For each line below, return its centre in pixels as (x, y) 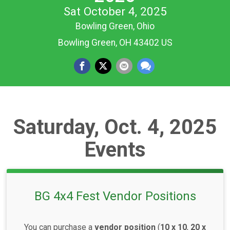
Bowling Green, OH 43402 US (115, 43)
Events (115, 149)
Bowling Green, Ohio (115, 26)
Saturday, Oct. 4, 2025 (115, 127)
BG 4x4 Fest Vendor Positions (115, 196)
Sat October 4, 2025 (115, 12)
